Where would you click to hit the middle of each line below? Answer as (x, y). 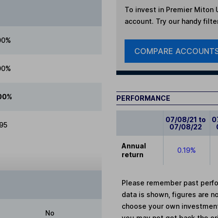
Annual (134, 145)
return (133, 154)
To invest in (145, 9)
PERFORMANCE (143, 98)
